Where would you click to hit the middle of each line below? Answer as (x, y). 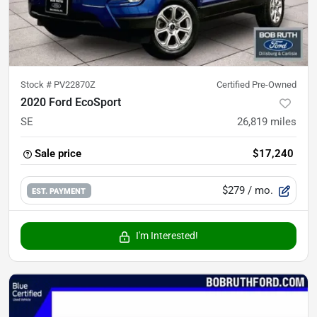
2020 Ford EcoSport (71, 103)
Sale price (58, 154)
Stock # (37, 85)
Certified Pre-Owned (257, 85)
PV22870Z (75, 85)
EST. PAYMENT (59, 191)
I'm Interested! (167, 236)
